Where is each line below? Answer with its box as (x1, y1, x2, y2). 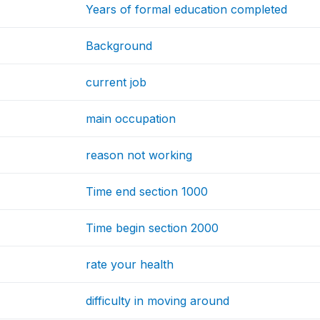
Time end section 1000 (86, 184, 209, 199)
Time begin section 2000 (86, 221, 219, 235)
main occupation (86, 111, 176, 126)
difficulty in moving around (86, 294, 230, 308)
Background (86, 39, 153, 53)
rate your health (86, 257, 174, 271)
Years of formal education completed (86, 2, 288, 16)
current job (86, 75, 147, 89)
